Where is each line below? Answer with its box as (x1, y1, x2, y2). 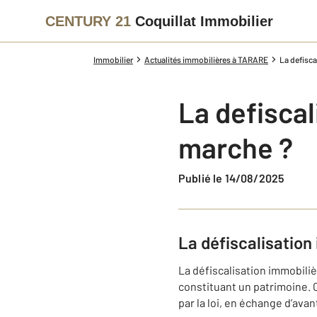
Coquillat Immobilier (135, 13, 273, 29)
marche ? (178, 130, 293, 164)
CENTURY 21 (45, 13, 131, 29)
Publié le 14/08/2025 (185, 171, 284, 185)
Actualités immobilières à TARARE (144, 54, 268, 64)
